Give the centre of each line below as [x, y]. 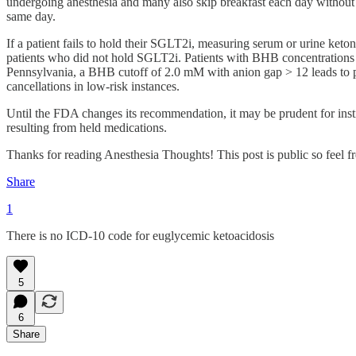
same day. [31, 17]
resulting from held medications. [87, 128]
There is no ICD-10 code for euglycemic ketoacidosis [140, 236]
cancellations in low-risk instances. [93, 87]
